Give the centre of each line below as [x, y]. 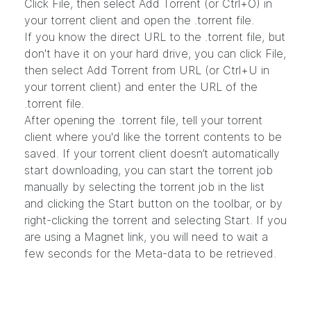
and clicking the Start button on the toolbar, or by [153, 204]
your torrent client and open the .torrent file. [139, 20]
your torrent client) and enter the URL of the [141, 87]
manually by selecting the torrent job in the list [144, 187]
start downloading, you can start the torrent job [149, 170]
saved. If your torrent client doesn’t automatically [152, 154]
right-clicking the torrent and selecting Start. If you [155, 220]
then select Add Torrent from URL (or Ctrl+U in [147, 70]
